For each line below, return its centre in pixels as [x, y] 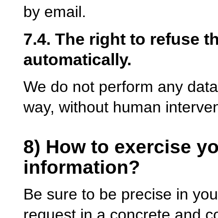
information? [82, 167]
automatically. [77, 59]
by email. [55, 11]
